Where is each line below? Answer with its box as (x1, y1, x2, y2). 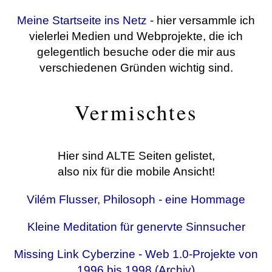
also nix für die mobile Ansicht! (57, 165, 215, 178)
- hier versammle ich (147, 14, 255, 27)
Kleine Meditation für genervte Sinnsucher (27, 220, 245, 233)
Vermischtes (75, 98, 197, 126)
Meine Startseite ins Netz (17, 14, 147, 27)
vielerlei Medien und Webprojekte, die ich (29, 30, 243, 43)
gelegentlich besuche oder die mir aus (36, 46, 236, 59)
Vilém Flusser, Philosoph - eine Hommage (27, 192, 245, 206)
